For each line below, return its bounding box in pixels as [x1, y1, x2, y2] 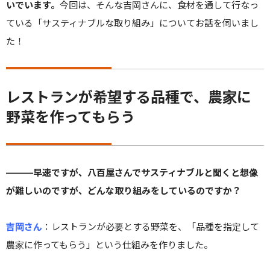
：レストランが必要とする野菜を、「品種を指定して [42, 221, 259, 233]
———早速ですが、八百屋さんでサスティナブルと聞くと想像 [6, 166, 258, 178]
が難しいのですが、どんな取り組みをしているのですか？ [6, 184, 241, 196]
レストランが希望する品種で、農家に [6, 88, 251, 106]
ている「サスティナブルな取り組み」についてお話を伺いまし [6, 17, 259, 29]
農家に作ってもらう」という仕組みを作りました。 [6, 239, 213, 251]
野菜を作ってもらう [6, 108, 135, 126]
